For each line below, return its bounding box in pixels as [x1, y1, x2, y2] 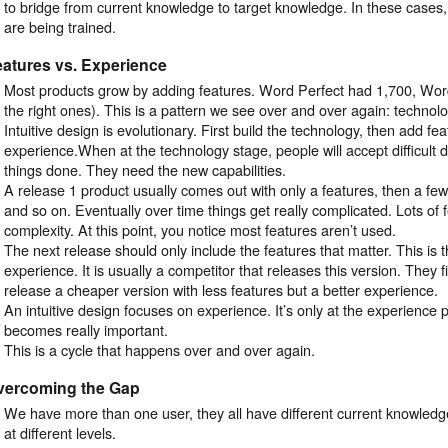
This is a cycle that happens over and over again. [4, 338, 316, 360]
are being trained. [4, 15, 117, 37]
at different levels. [4, 421, 117, 443]
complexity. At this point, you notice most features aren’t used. [4, 218, 397, 240]
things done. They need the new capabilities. [4, 158, 287, 180]
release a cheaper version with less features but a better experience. [4, 278, 439, 300]
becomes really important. [4, 318, 169, 340]
